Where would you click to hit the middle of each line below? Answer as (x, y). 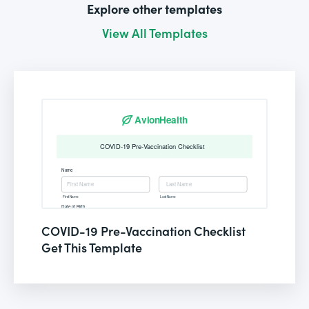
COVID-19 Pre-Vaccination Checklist (143, 230)
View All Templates (154, 32)
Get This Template (92, 247)
